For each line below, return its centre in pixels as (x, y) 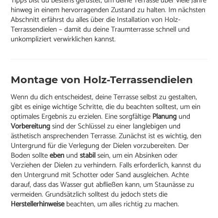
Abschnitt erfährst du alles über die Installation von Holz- (96, 20)
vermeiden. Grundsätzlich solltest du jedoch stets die (89, 195)
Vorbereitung (32, 127)
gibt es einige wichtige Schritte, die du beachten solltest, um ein (106, 107)
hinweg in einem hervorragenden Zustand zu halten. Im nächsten (108, 10)
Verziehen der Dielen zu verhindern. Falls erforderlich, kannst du (106, 165)
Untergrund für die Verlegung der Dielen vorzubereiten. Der (100, 146)
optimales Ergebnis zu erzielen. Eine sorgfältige (82, 117)
